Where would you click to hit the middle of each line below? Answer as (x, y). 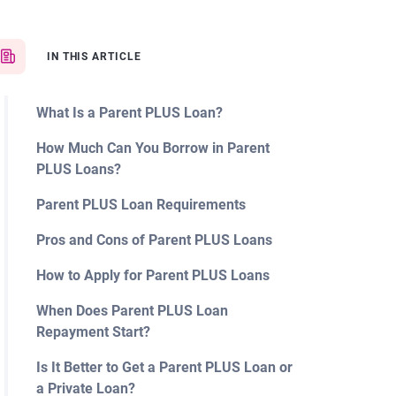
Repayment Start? (93, 332)
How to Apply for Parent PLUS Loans (152, 275)
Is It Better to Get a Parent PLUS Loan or (164, 367)
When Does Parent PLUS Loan (132, 311)
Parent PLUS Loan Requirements (141, 205)
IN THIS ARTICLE (94, 57)
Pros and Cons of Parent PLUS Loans (154, 240)
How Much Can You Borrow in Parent (152, 148)
